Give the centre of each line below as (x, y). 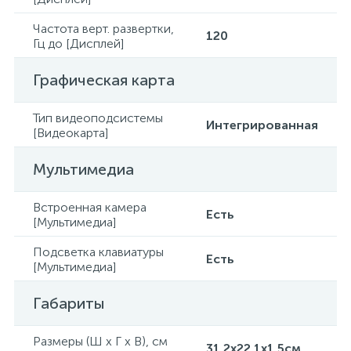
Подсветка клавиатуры (98, 252)
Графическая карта (104, 80)
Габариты (69, 303)
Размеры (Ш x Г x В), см (100, 341)
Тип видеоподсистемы (98, 118)
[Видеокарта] (71, 133)
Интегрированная (262, 125)
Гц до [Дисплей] (78, 43)
